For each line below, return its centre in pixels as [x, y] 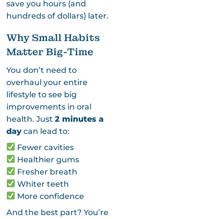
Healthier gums [47, 159]
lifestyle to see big [41, 94]
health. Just [30, 119]
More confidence [49, 196]
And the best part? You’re [57, 212]
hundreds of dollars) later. [57, 16]
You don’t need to [41, 70]
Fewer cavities [44, 147]
